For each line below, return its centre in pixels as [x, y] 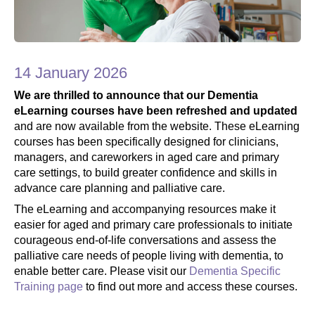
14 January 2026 [73, 72]
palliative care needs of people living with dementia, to [149, 255]
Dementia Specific [235, 271]
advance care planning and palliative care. [120, 188]
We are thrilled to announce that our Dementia [136, 95]
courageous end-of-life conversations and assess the [145, 240]
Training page [49, 286]
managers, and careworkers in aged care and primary [147, 157]
